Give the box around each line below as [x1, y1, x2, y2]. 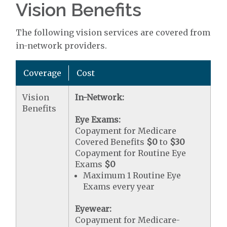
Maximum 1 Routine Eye [83, 170, 181, 180]
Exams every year [83, 181, 155, 192]
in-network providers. [16, 40, 107, 51]
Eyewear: [75, 203, 112, 214]
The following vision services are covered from [16, 27, 211, 37]
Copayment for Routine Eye [75, 147, 186, 158]
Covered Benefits [75, 136, 147, 147]
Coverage [23, 67, 62, 78]
